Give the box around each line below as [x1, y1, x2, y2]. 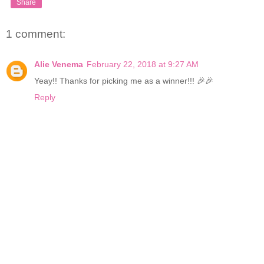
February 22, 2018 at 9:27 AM [87, 60, 199, 70]
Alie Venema [34, 60, 83, 70]
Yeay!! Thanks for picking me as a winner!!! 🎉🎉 [34, 76, 213, 86]
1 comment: [6, 28, 65, 41]
